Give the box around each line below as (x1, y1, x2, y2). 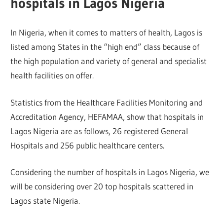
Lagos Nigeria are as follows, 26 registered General (10, 125, 188, 136)
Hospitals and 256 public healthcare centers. (10, 140, 165, 150)
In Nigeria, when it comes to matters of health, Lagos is (10, 27, 203, 38)
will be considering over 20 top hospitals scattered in (10, 181, 194, 192)
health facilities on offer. (10, 70, 94, 81)
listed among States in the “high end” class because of (10, 41, 200, 52)
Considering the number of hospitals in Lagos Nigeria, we (10, 167, 210, 178)
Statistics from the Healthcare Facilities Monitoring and (10, 97, 203, 108)
